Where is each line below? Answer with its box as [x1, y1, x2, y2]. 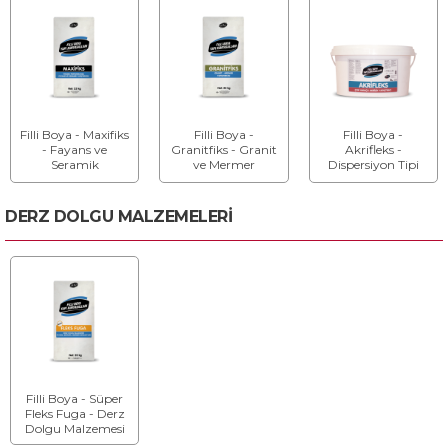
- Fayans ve [42, 142, 108, 158]
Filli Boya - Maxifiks [20, 127, 130, 143]
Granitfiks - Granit [170, 142, 277, 158]
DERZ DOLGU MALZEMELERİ [5, 206, 232, 226]
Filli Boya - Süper [26, 391, 124, 407]
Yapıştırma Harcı [26, 172, 123, 188]
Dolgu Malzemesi [24, 421, 125, 437]
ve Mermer [192, 157, 255, 173]
